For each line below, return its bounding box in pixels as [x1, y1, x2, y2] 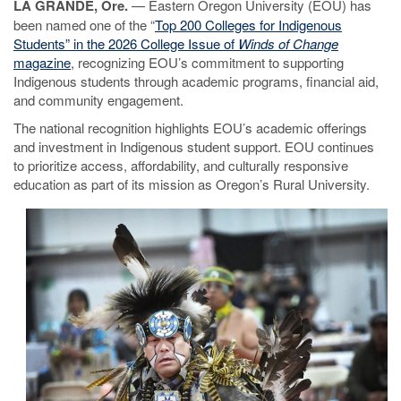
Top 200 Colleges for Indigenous [155, 15, 342, 34]
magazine [13, 53, 71, 72]
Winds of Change [238, 34, 338, 53]
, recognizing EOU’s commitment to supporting [71, 53, 344, 72]
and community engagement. [13, 90, 183, 109]
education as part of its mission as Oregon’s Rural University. [13, 175, 370, 193]
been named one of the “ [13, 15, 155, 34]
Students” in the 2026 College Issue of [13, 34, 238, 53]
